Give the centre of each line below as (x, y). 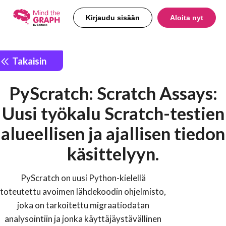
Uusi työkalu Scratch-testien (113, 113)
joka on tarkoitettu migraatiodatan (83, 205)
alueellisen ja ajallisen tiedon (113, 133)
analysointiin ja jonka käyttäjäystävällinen (83, 219)
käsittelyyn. (113, 154)
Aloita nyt (187, 18)
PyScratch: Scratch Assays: (113, 93)
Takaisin (28, 61)
